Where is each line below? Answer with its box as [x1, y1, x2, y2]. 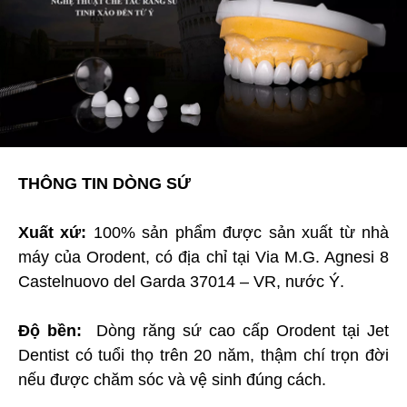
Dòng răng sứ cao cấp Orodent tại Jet [89, 321, 389, 340]
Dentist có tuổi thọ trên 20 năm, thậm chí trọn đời [18, 345, 389, 364]
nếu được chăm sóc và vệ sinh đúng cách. [18, 370, 326, 389]
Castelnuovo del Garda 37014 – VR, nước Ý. [18, 272, 344, 291]
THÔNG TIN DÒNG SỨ [18, 174, 191, 193]
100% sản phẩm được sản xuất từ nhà [86, 223, 390, 242]
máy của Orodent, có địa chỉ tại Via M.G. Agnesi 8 [18, 247, 389, 266]
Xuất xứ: [18, 223, 87, 242]
